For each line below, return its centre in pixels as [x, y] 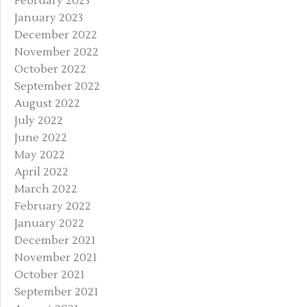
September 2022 [57, 86]
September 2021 [57, 292]
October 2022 [50, 69]
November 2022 [57, 52]
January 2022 [49, 223]
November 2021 [56, 257]
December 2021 [55, 240]
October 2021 [50, 274]
